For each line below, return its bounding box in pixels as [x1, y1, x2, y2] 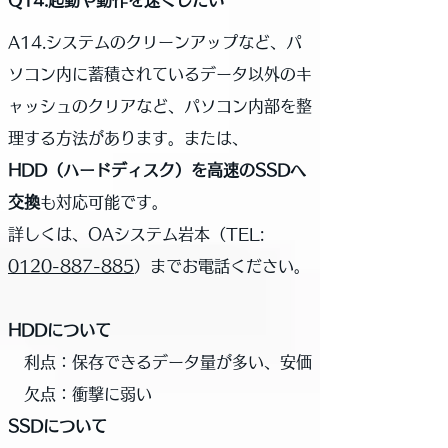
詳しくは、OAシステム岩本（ [8, 226, 226, 242]
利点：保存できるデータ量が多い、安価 [8, 354, 312, 370]
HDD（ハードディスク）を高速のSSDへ [8, 162, 306, 178]
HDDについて [8, 322, 111, 338]
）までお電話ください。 [134, 258, 310, 274]
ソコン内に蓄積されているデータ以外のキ [8, 66, 312, 82]
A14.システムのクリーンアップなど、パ [8, 34, 302, 50]
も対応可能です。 [40, 194, 168, 210]
